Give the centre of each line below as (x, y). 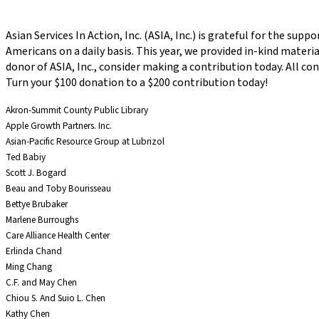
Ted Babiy (26, 157)
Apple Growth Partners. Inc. (59, 126)
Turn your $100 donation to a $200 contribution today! (137, 83)
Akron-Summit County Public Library (77, 110)
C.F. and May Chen (41, 283)
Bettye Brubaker (37, 204)
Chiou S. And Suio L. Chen (56, 298)
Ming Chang (29, 267)
